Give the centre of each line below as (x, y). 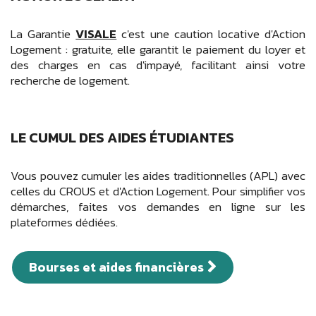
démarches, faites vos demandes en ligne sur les (158, 207)
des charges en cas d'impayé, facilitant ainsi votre (158, 65)
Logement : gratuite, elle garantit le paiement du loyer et (158, 50)
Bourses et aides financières (116, 267)
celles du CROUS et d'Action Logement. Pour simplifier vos (158, 192)
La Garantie (43, 34)
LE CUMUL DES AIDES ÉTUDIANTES (122, 137)
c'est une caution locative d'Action (214, 34)
